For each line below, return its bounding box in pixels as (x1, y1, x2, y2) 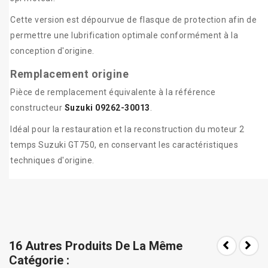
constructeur (10, 103, 65, 113)
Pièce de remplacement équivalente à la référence (10, 87, 215, 98)
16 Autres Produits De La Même (9, 239, 182, 254)
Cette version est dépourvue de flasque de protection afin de (10, 15, 257, 25)
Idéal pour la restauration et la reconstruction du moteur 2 (10, 124, 245, 135)
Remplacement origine (10, 68, 129, 81)
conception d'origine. (10, 46, 95, 56)
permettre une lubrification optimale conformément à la (10, 31, 238, 41)
